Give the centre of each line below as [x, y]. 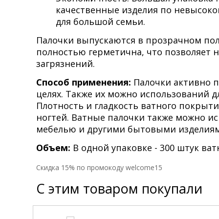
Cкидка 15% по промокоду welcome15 [99, 168]
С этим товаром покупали [119, 189]
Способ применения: [84, 82]
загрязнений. [66, 64]
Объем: [53, 148]
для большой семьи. [100, 22]
